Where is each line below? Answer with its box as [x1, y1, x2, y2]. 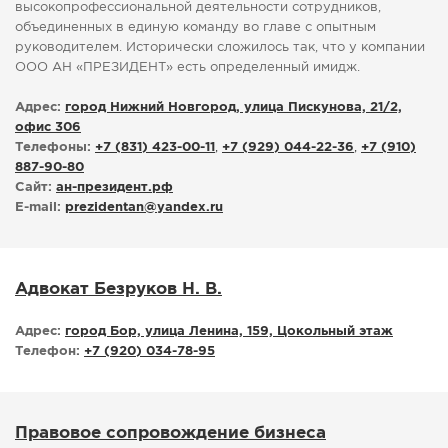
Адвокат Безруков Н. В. [15, 282, 222, 298]
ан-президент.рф [56, 182, 173, 194]
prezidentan [65, 202, 144, 214]
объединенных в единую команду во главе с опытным [15, 22, 376, 34]
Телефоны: [15, 142, 91, 154]
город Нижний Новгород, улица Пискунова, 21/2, [65, 102, 402, 114]
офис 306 [15, 122, 81, 134]
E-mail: [15, 202, 61, 214]
